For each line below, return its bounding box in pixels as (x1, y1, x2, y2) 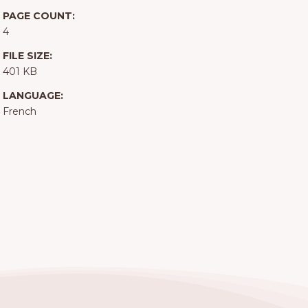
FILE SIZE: (2, 49, 52, 63)
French (2, 105, 36, 118)
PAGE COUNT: (2, 10, 75, 23)
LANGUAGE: (2, 89, 63, 102)
